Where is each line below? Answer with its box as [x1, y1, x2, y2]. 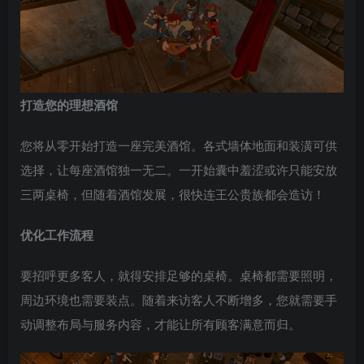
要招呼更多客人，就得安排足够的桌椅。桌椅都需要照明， [20, 266, 337, 284]
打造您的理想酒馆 [20, 96, 118, 115]
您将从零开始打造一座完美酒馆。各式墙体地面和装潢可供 [20, 136, 337, 154]
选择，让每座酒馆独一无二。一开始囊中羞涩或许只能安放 [20, 161, 337, 179]
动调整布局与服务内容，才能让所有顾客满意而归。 [20, 315, 301, 333]
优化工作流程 [20, 226, 93, 245]
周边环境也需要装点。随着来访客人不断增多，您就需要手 [20, 291, 337, 309]
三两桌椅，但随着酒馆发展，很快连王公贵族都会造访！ [20, 185, 325, 203]
